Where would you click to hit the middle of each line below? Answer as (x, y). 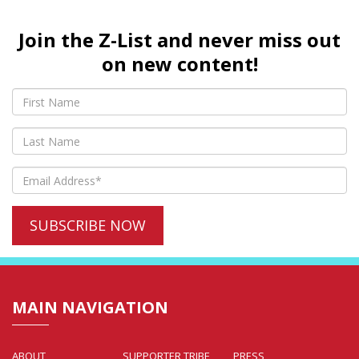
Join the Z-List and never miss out (179, 40)
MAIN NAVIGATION (90, 308)
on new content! (179, 64)
